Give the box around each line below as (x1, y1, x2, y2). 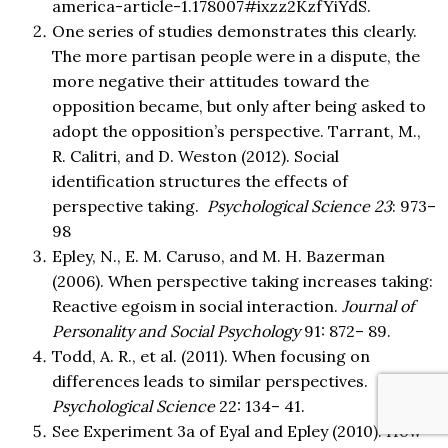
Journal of (342, 296, 414, 317)
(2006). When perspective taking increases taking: (52, 271, 433, 292)
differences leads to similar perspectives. (52, 371, 372, 392)
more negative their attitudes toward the (52, 71, 369, 92)
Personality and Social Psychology (52, 321, 300, 342)
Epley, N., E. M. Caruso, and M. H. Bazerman (52, 246, 385, 267)
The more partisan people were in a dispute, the (52, 46, 420, 67)
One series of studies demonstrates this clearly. (52, 21, 417, 42)
